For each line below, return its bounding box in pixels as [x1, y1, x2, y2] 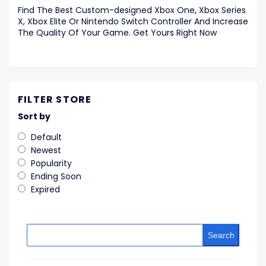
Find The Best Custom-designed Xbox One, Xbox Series [18, 4, 246, 17]
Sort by [18, 110, 50, 123]
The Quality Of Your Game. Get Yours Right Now [18, 27, 217, 39]
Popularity [31, 157, 72, 170]
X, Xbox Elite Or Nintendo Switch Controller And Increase [18, 15, 248, 28]
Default [31, 131, 62, 144]
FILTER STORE [18, 93, 92, 107]
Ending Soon [31, 170, 81, 183]
